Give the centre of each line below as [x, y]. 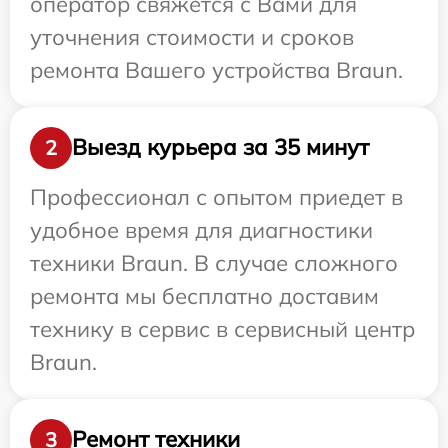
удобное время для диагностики [201, 229]
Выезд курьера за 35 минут [220, 147]
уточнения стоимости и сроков [192, 36]
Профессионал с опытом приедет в [216, 196]
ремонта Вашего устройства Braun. [216, 69]
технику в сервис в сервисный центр [222, 328]
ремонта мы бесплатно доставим [204, 295]
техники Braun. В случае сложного [214, 262]
